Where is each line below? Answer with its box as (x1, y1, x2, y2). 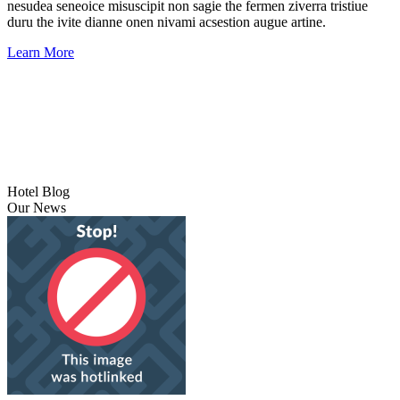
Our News (7, 200, 66, 216)
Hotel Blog (7, 184, 70, 200)
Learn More (7, 45, 74, 61)
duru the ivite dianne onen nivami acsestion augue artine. (7, 14, 326, 30)
